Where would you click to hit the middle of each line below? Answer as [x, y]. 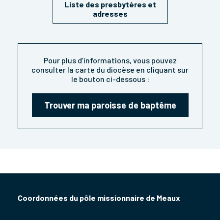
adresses [110, 14]
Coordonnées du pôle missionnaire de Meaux [99, 198]
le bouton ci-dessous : [110, 79]
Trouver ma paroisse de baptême [110, 105]
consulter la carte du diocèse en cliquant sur [110, 70]
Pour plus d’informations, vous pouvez [110, 60]
